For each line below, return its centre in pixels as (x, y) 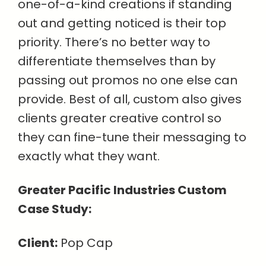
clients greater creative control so (120, 118)
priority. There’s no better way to (114, 42)
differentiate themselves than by (117, 61)
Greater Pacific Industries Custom (122, 190)
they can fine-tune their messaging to (132, 137)
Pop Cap (85, 243)
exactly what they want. (89, 156)
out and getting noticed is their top (122, 23)
